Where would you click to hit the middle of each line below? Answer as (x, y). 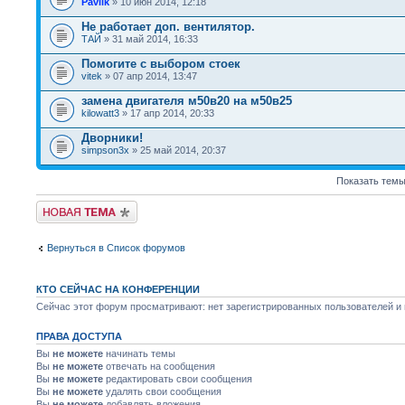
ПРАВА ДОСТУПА (79, 336)
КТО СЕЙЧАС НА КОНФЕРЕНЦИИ (118, 289)
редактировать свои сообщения (178, 379)
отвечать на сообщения (159, 366)
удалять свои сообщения (162, 391)
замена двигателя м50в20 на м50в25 (187, 101)
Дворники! (112, 138)
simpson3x (105, 150)
